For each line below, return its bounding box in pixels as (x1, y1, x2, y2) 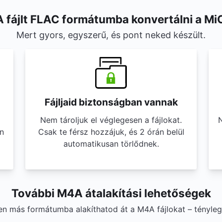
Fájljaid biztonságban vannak (44, 96, 178, 108)
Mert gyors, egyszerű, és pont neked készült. (16, 30, 206, 40)
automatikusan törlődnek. (63, 139, 159, 149)
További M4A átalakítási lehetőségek (11, 186, 211, 200)
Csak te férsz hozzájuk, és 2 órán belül (38, 127, 184, 137)
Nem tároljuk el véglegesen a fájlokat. (40, 115, 182, 125)
